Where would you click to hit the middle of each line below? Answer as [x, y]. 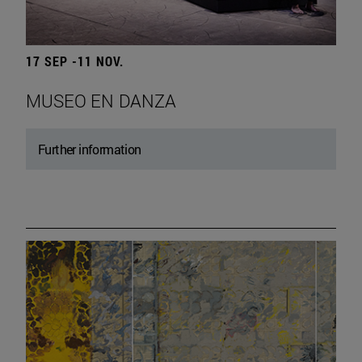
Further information [90, 149]
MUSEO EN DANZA [101, 100]
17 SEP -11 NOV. [75, 61]
